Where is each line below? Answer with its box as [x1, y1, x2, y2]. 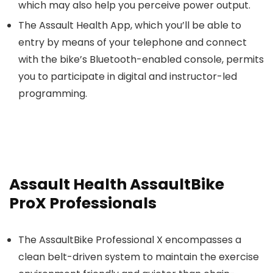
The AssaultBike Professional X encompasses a [18, 233, 241, 247]
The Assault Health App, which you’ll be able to [18, 18, 241, 32]
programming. [18, 87, 87, 101]
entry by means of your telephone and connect [18, 35, 247, 49]
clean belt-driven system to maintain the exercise [18, 250, 259, 264]
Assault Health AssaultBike [9, 174, 224, 195]
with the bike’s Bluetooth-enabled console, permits [18, 52, 264, 66]
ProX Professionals [9, 193, 157, 214]
